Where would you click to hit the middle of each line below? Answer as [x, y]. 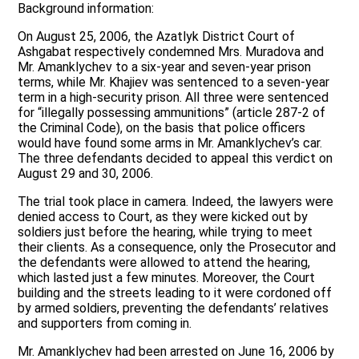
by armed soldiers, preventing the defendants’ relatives [173, 309]
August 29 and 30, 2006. [86, 174]
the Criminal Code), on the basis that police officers [162, 128]
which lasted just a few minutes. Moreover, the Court [167, 278]
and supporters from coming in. [105, 324]
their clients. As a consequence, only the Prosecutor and [177, 248]
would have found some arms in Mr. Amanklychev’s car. [170, 143]
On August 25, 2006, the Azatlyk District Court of [157, 37]
